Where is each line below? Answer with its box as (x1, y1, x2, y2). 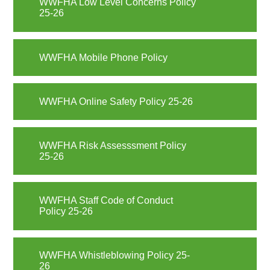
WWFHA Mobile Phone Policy (39, 52, 168, 63)
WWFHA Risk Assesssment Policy (39, 140, 186, 151)
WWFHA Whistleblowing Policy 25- (39, 250, 190, 261)
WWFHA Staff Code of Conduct (39, 195, 173, 206)
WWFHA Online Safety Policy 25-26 (39, 96, 193, 107)
